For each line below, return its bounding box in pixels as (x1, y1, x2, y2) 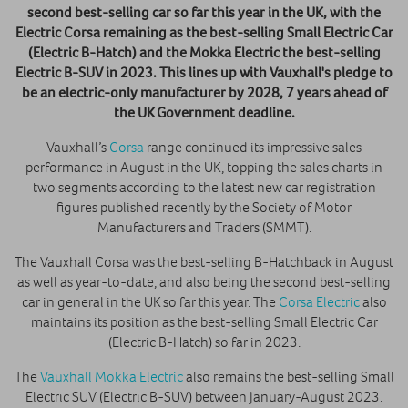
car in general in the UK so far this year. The (21, 292, 279, 311)
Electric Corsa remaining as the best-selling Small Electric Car (15, 23, 393, 42)
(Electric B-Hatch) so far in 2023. (107, 332, 301, 352)
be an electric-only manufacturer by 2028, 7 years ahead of (21, 83, 387, 102)
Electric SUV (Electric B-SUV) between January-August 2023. (25, 387, 382, 406)
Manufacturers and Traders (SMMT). (97, 218, 311, 237)
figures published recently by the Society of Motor (56, 198, 352, 217)
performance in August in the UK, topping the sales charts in (25, 158, 382, 177)
